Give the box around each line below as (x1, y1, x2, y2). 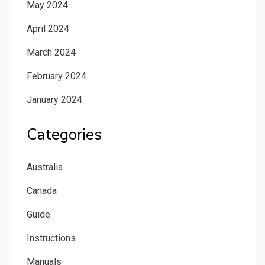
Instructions (27, 232, 76, 244)
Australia (27, 161, 63, 173)
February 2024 (27, 70, 86, 82)
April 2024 (27, 23, 69, 35)
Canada (27, 185, 57, 197)
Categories (27, 124, 102, 146)
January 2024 (27, 94, 82, 106)
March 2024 (27, 47, 76, 59)
